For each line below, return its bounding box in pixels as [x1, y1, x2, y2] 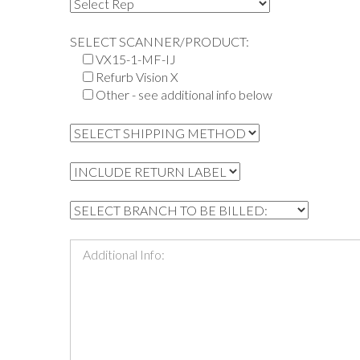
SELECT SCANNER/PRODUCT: [70, 34, 249, 50]
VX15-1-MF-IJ [96, 51, 176, 67]
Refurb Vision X [96, 69, 178, 85]
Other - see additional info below [96, 87, 272, 103]
